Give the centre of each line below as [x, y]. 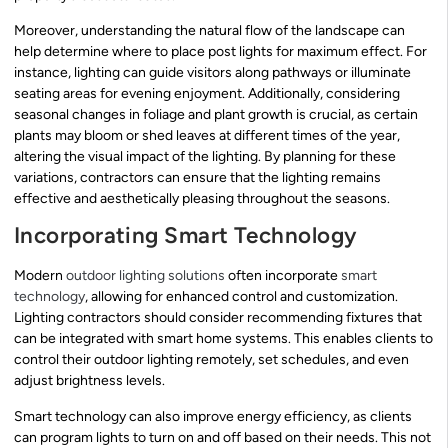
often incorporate [283, 276]
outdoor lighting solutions [145, 276]
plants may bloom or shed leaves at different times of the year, [207, 136]
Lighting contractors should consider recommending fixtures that [218, 318]
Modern [40, 276]
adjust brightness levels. [89, 381]
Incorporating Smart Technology [185, 236]
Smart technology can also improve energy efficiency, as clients [213, 416]
